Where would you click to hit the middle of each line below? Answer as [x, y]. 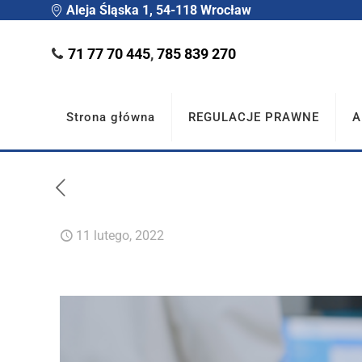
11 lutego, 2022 [120, 236]
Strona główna [111, 117]
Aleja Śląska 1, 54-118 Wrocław [157, 10]
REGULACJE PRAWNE [254, 117]
